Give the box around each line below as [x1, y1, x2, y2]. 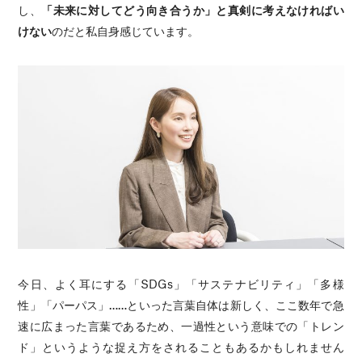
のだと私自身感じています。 [52, 23, 200, 38]
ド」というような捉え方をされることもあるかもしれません [18, 339, 344, 354]
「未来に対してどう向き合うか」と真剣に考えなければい [41, 2, 344, 17]
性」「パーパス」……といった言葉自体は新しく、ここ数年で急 [18, 297, 344, 312]
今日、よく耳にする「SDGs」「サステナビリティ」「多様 [18, 276, 344, 291]
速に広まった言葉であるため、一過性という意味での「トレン [18, 318, 344, 333]
